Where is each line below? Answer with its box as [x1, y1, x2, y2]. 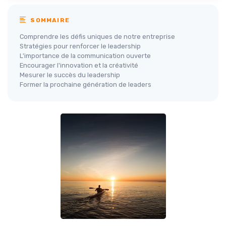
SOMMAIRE [28, 17, 70, 24]
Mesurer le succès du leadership [20, 71, 120, 79]
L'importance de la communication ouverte [20, 52, 151, 60]
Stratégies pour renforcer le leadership [20, 42, 141, 50]
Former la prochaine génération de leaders [20, 81, 151, 88]
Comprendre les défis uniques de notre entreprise [20, 33, 175, 40]
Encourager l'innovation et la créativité [20, 62, 138, 69]
